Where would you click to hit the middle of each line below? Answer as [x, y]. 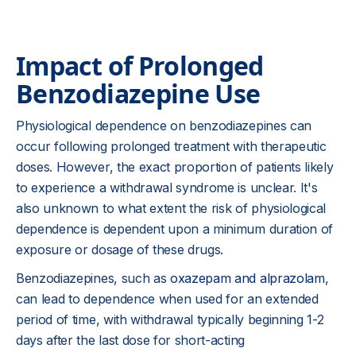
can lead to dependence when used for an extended [167, 299]
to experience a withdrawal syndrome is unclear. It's [167, 188]
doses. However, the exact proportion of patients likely [175, 167]
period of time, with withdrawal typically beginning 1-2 [170, 319]
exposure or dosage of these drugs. [120, 250]
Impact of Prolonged [140, 66]
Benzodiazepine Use [138, 93]
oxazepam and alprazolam [246, 278]
